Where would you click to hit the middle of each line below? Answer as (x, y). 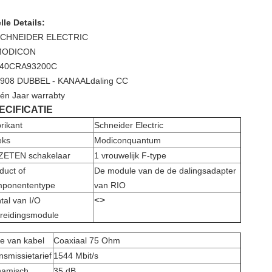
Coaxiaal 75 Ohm (87, 240)
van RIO (110, 185)
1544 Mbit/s (76, 256)
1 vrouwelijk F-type (130, 155)
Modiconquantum (127, 140)
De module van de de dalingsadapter (165, 171)
